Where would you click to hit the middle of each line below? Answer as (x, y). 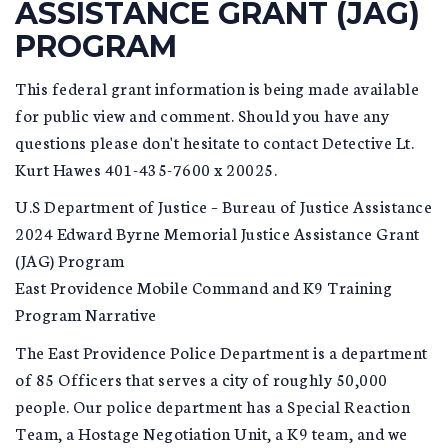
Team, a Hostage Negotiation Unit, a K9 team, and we (211, 432)
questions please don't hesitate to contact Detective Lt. (214, 141)
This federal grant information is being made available (217, 87)
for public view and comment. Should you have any (202, 114)
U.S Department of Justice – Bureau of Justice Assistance (223, 205)
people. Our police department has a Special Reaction (212, 405)
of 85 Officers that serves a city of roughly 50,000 (201, 378)
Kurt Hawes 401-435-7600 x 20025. (146, 168)
